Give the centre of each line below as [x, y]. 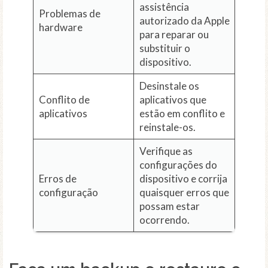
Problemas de [69, 14]
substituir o [165, 48]
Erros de [57, 179]
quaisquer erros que [184, 193]
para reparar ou [174, 35]
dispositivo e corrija [183, 179]
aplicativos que [173, 100]
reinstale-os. [167, 127]
